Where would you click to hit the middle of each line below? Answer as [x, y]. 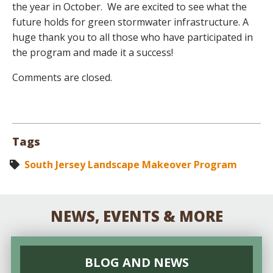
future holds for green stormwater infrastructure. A [130, 22]
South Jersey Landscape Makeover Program [131, 164]
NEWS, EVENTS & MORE [136, 216]
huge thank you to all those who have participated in [133, 37]
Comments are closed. [62, 77]
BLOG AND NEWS [136, 262]
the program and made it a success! [93, 52]
